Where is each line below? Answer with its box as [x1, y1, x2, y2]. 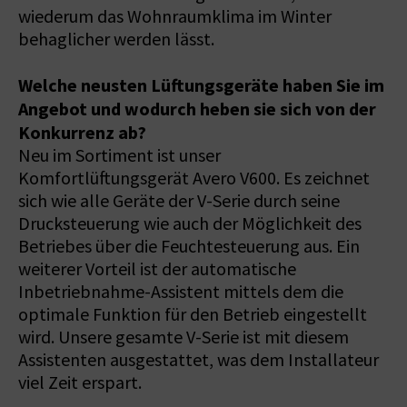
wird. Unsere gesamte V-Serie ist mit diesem [18, 325, 349, 349]
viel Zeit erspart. [18, 371, 142, 394]
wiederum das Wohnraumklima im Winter [18, 5, 332, 28]
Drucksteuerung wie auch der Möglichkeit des [18, 212, 362, 235]
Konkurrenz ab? [18, 120, 146, 144]
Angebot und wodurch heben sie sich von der [18, 96, 376, 121]
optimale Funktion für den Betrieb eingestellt [18, 303, 367, 326]
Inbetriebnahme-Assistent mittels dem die [18, 280, 343, 303]
